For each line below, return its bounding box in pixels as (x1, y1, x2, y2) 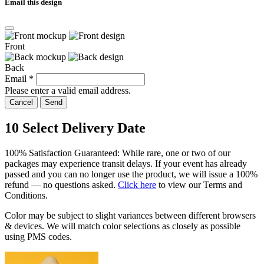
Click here (118, 179, 156, 190)
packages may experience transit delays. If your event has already (5, 158, 247, 169)
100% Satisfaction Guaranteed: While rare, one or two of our (5, 147, 230, 158)
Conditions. (5, 190, 48, 200)
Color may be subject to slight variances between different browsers (5, 210, 256, 220)
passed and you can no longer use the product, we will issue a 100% (5, 169, 258, 179)
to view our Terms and (156, 179, 242, 190)
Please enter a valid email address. (5, 85, 131, 95)
